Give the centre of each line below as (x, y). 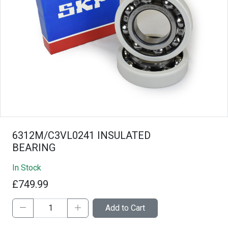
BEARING (34, 147)
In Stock (27, 167)
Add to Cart (125, 208)
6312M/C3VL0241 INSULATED (81, 135)
